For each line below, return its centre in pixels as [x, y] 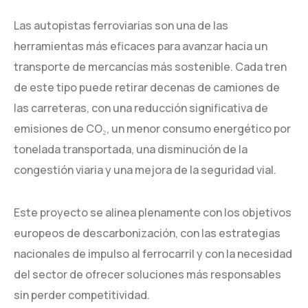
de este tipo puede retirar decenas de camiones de [147, 87]
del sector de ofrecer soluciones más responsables [147, 274]
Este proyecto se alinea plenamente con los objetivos [153, 212]
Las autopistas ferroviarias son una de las [121, 25]
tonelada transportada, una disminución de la [131, 149]
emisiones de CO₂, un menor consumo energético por [152, 129]
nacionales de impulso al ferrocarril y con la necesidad [153, 254]
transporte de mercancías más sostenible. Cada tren [150, 67]
